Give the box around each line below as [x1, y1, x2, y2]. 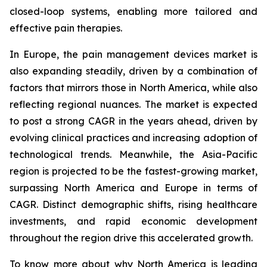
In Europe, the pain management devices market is [10, 48, 257, 61]
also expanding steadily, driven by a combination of [10, 65, 257, 77]
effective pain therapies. [10, 22, 122, 35]
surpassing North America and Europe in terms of [10, 182, 257, 194]
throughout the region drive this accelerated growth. [10, 232, 253, 244]
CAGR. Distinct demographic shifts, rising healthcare [10, 198, 257, 211]
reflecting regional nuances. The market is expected [10, 98, 257, 111]
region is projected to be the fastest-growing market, [10, 165, 257, 178]
